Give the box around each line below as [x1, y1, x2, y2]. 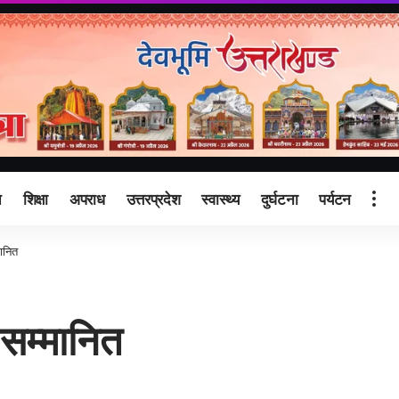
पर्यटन [319, 188, 351, 208]
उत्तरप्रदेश [126, 188, 181, 208]
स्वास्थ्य [201, 188, 240, 208]
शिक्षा [22, 188, 49, 208]
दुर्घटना [260, 188, 298, 208]
